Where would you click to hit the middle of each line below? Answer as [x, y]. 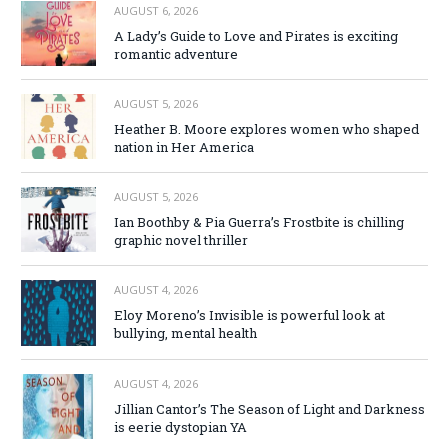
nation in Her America [184, 146]
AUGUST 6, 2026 [156, 10]
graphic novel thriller [181, 240]
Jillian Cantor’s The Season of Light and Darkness [269, 408]
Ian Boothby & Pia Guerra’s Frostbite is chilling [259, 222]
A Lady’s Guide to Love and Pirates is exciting [256, 35]
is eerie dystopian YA [180, 426]
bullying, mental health [185, 333]
